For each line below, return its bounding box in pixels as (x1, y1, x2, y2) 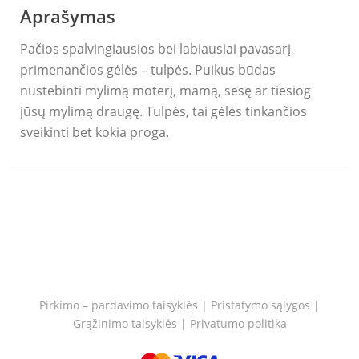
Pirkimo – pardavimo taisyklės (39, 297, 198, 313)
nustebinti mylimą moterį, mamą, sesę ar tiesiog (20, 82, 311, 100)
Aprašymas (20, 4, 115, 29)
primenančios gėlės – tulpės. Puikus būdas (20, 61, 276, 79)
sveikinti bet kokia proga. (20, 123, 169, 142)
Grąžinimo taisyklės (72, 316, 177, 332)
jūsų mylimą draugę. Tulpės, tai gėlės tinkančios (20, 103, 307, 121)
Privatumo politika (189, 316, 287, 332)
